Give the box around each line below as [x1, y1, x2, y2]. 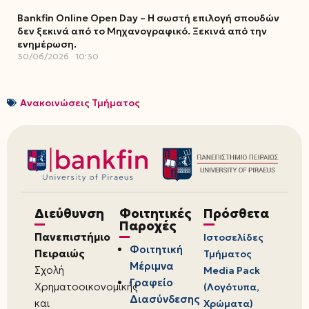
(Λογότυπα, [203, 281, 260, 294]
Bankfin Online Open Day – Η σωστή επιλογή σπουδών [17, 12, 279, 24]
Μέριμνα [129, 259, 174, 273]
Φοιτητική [129, 243, 183, 257]
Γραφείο [129, 276, 173, 290]
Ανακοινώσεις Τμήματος [20, 97, 140, 109]
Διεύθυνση [34, 206, 104, 222]
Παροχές [119, 218, 177, 235]
